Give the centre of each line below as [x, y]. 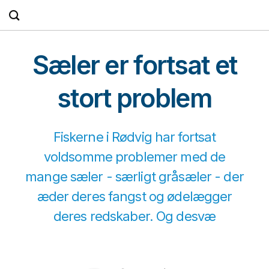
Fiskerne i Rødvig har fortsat [134, 137]
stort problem [134, 98]
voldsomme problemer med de [134, 157]
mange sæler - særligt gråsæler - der [134, 177]
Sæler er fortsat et [134, 65]
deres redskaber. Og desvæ [134, 216]
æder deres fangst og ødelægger [134, 197]
